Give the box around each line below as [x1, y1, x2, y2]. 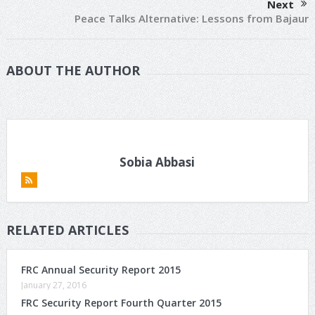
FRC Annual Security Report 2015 [20, 262, 181, 276]
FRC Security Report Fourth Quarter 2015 [20, 295, 221, 309]
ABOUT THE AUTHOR [6, 61, 140, 79]
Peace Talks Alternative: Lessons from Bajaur [75, 11, 309, 25]
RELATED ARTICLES [6, 221, 129, 238]
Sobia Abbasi [120, 153, 195, 170]
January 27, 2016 [20, 278, 86, 291]
